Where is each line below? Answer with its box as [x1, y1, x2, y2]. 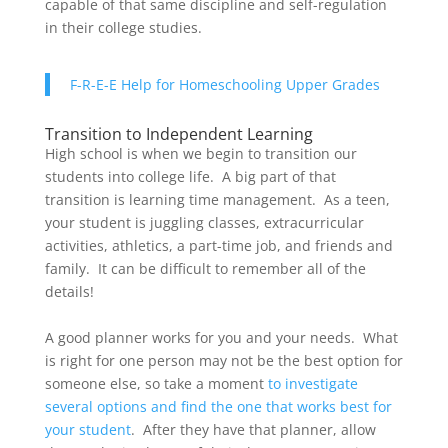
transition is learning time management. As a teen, [44, 189, 390, 209]
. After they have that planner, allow [130, 419, 376, 439]
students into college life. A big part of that [44, 166, 336, 186]
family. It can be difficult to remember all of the [44, 258, 366, 278]
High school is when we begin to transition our [44, 143, 357, 163]
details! [44, 281, 94, 301]
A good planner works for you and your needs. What [44, 327, 398, 347]
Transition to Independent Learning [44, 122, 313, 145]
